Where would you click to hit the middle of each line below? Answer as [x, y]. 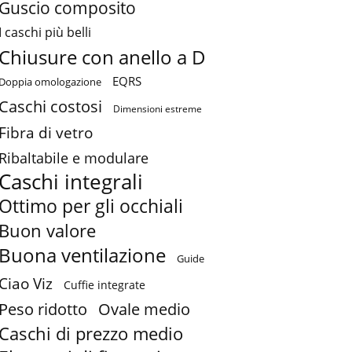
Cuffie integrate [104, 285]
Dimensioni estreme [158, 109]
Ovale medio [144, 310]
